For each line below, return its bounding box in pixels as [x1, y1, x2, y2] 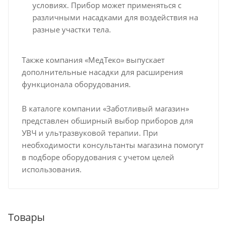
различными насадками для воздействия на [32, 12, 198, 22]
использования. [21, 164, 82, 175]
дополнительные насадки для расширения [21, 66, 183, 77]
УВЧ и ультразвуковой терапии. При [21, 128, 158, 138]
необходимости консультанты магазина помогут [21, 140, 204, 150]
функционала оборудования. [21, 79, 131, 89]
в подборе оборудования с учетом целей [21, 152, 174, 163]
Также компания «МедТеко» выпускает [21, 54, 165, 65]
